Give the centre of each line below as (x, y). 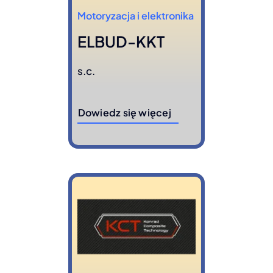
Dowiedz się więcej (124, 112)
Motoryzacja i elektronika (135, 15)
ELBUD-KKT (121, 41)
